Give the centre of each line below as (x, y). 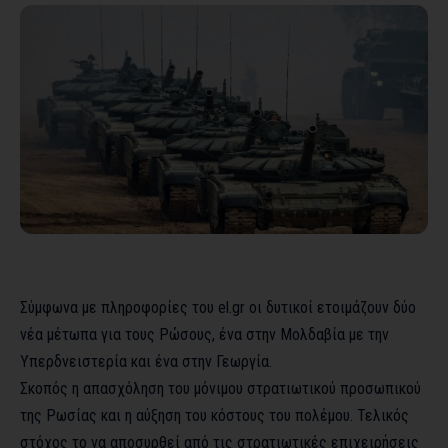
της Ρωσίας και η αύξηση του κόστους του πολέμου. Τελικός (214, 416)
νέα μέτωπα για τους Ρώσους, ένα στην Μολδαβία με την (204, 335)
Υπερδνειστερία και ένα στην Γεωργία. (146, 362)
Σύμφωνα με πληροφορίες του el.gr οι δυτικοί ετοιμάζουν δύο (218, 308)
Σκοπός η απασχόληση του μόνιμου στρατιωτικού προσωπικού (220, 389)
